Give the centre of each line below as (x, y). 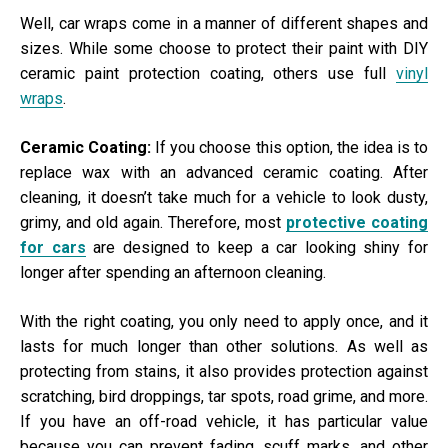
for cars (53, 248)
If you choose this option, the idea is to (290, 148)
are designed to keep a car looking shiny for (257, 248)
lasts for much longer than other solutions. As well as (224, 347)
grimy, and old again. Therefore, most (153, 223)
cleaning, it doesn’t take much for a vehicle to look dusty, (224, 198)
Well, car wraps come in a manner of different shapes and (224, 24)
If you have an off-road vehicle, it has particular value (224, 422)
